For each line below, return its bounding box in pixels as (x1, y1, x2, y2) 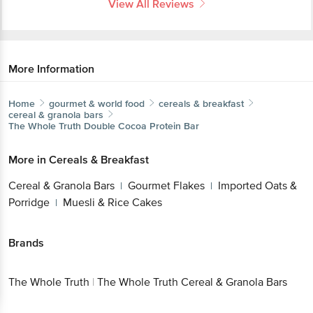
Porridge (8, 195, 50, 210)
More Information (8, 61, 94, 76)
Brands (8, 235, 44, 250)
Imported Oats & (218, 178, 297, 193)
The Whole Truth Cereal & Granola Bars (97, 275, 287, 290)
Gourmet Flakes (128, 178, 205, 193)
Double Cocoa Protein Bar (84, 119, 199, 132)
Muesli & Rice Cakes (63, 195, 162, 210)
